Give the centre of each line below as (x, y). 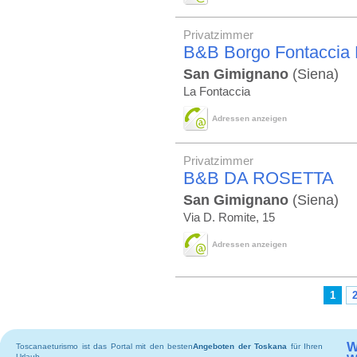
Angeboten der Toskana (240, 346)
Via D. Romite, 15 (229, 218)
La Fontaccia (217, 92)
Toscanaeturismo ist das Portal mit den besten (104, 346)
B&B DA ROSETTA (259, 178)
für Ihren (305, 346)
